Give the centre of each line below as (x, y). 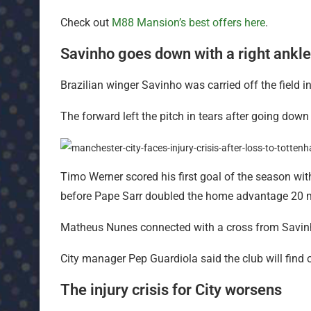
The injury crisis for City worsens (171, 289)
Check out (85, 22)
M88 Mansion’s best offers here (187, 22)
